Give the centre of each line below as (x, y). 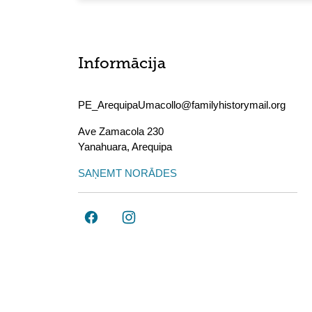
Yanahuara (102, 147)
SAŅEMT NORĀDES (127, 173)
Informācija (122, 64)
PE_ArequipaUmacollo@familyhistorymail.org (182, 105)
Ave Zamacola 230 (121, 131)
